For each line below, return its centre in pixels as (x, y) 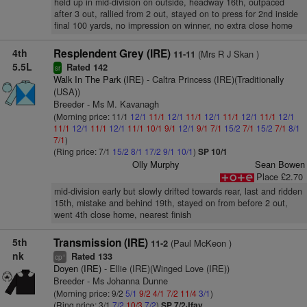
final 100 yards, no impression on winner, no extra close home (173, 25)
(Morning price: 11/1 (91, 116)
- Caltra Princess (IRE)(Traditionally (213, 79)
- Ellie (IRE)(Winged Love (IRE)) (165, 268)
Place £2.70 (279, 176)
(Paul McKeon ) (199, 243)
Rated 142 (85, 67)
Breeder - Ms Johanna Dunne (110, 281)
